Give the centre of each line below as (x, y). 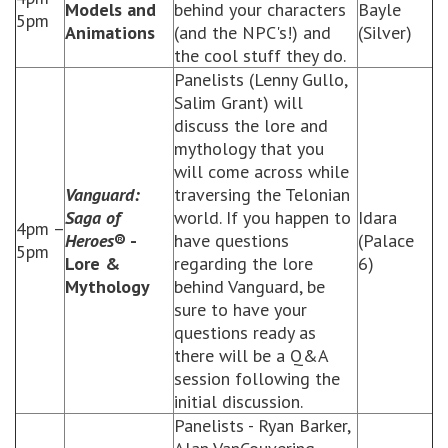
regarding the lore (243, 263)
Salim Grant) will (238, 102)
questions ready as (245, 332)
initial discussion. (238, 401)
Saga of (92, 217)
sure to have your (240, 309)
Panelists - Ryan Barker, (262, 425)
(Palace (386, 240)
